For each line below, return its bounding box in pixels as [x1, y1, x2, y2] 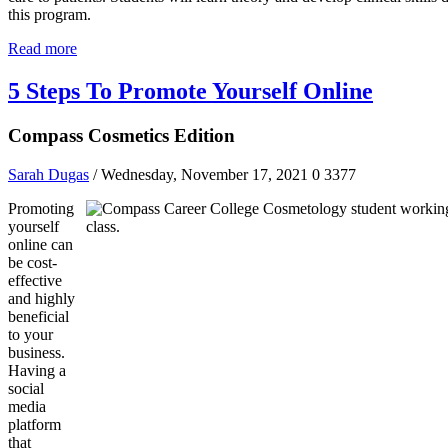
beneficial [8, 307, 69, 325]
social [8, 379, 44, 397]
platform [8, 415, 61, 433]
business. [8, 343, 65, 361]
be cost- [8, 253, 57, 271]
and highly [8, 289, 75, 307]
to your [8, 325, 53, 343]
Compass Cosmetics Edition [8, 125, 235, 147]
